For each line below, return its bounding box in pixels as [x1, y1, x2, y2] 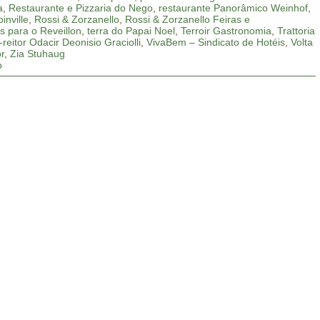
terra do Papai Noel [87, 25, 176, 37]
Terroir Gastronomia [181, 25, 272, 37]
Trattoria [277, 25, 316, 37]
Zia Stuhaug [10, 48, 66, 60]
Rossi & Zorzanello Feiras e [125, 14, 251, 26]
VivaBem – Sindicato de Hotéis [146, 36, 286, 49]
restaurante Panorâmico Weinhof [159, 2, 309, 14]
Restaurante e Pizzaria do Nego [9, 2, 154, 14]
